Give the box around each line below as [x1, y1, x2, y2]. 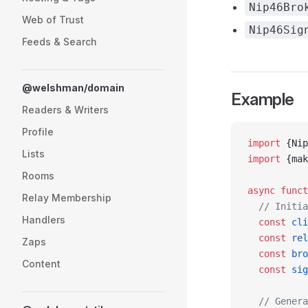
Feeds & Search [22, 36, 97, 47]
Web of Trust [22, 14, 84, 25]
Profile [22, 126, 54, 137]
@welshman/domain [22, 82, 124, 93]
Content [22, 258, 60, 269]
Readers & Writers [22, 104, 109, 115]
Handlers [22, 214, 65, 225]
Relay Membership [22, 192, 111, 203]
